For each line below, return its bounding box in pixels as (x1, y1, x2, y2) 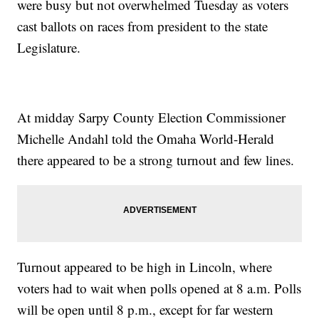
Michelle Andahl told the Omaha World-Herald (17, 130, 275, 148)
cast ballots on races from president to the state (17, 17, 268, 36)
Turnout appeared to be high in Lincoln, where (17, 258, 273, 276)
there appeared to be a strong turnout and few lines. (17, 151, 295, 169)
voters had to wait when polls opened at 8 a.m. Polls (17, 279, 302, 298)
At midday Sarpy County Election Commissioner (17, 108, 286, 127)
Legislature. (17, 38, 81, 57)
